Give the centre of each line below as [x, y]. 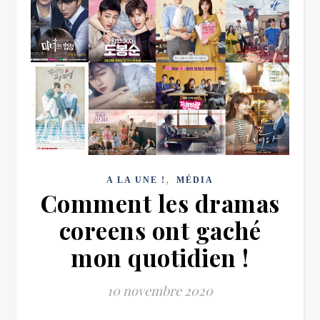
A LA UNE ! [136, 180]
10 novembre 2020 [160, 291]
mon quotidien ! [160, 257]
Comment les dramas [160, 203]
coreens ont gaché [160, 230]
